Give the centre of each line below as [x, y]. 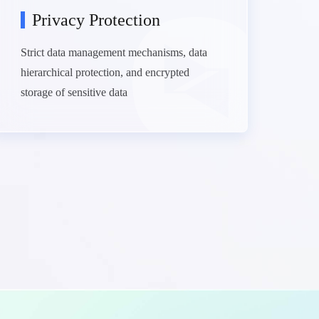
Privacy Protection [96, 20]
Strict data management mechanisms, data [114, 52]
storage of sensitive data [74, 92]
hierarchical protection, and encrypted [105, 72]
